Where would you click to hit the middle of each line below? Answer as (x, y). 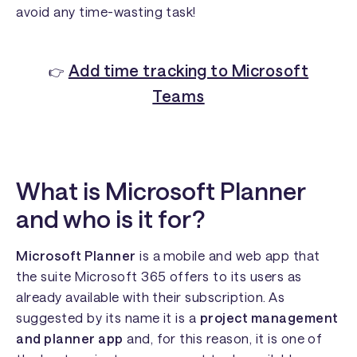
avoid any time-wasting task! (106, 12)
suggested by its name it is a (108, 318)
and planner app (70, 339)
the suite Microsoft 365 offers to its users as (159, 277)
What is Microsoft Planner (161, 190)
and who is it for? (111, 218)
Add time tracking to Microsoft (188, 71)
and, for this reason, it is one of (223, 339)
